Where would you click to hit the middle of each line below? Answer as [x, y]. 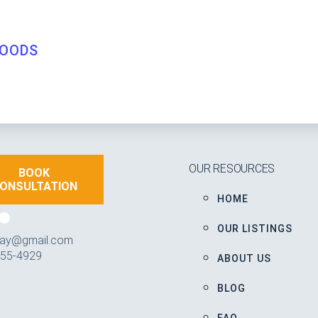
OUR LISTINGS [255, 229]
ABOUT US [245, 258]
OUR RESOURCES [232, 169]
